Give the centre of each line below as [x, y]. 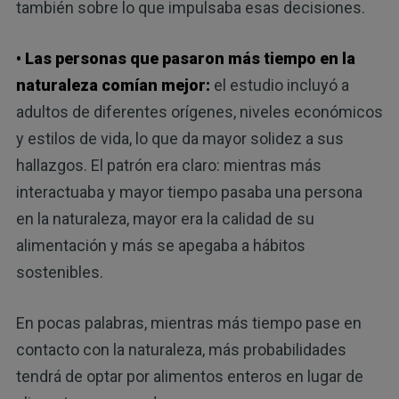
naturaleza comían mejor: [113, 85]
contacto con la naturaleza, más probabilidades [181, 350]
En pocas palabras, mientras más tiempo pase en [188, 323]
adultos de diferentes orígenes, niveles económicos [199, 112]
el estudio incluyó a [279, 85]
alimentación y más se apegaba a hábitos [160, 246]
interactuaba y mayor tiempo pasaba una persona [189, 192]
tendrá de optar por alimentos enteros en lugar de [189, 377]
